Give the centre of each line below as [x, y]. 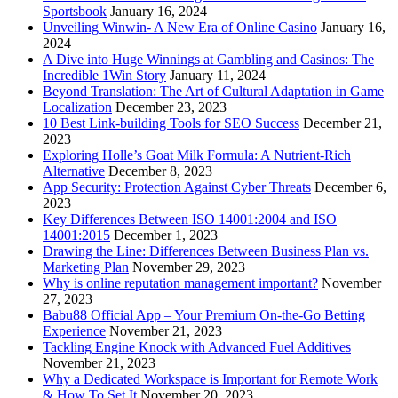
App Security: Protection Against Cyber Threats [177, 187]
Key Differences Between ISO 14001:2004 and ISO [190, 219]
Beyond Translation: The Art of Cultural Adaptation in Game [213, 92]
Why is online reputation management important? [180, 283]
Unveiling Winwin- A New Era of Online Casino [180, 28]
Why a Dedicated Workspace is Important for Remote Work [210, 379]
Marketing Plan [86, 267]
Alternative [74, 171]
